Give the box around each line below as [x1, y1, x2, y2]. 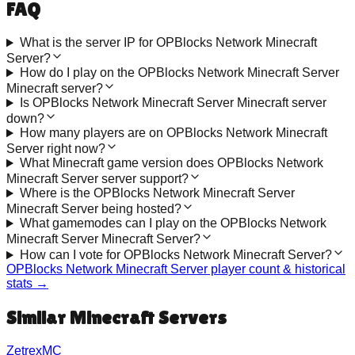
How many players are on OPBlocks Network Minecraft [19, 126, 327, 140]
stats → [6, 277, 48, 291]
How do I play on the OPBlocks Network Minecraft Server [19, 66, 339, 80]
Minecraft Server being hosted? [6, 202, 181, 216]
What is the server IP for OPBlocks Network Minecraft [19, 36, 317, 50]
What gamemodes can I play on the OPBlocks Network [19, 216, 326, 231]
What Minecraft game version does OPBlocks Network [19, 156, 323, 170]
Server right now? [6, 142, 105, 156]
